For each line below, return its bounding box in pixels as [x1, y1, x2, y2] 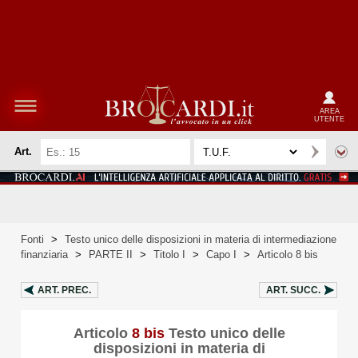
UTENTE [314, 114, 344, 123]
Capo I [206, 249, 237, 261]
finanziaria [21, 249, 68, 261]
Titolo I [153, 249, 185, 261]
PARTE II [89, 249, 133, 261]
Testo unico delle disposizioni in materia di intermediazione [65, 233, 336, 245]
